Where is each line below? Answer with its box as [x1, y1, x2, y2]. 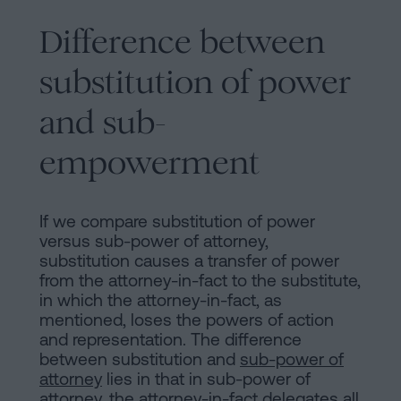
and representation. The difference [39, 329, 302, 350]
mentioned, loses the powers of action [39, 310, 334, 330]
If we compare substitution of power [39, 211, 315, 232]
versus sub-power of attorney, [39, 231, 269, 252]
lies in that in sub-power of [102, 369, 311, 389]
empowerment [39, 142, 260, 183]
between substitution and [39, 349, 240, 370]
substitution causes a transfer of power [39, 251, 339, 271]
